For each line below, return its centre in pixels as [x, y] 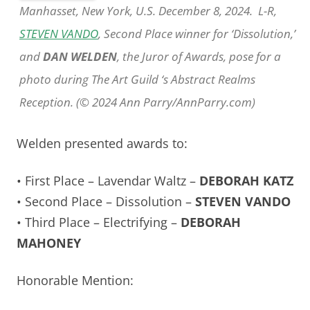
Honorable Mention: [75, 280]
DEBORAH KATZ [246, 180]
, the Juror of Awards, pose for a [199, 56]
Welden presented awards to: [102, 143]
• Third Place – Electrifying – [97, 222]
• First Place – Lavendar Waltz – [108, 180]
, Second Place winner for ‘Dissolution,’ [197, 33]
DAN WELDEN [80, 56]
